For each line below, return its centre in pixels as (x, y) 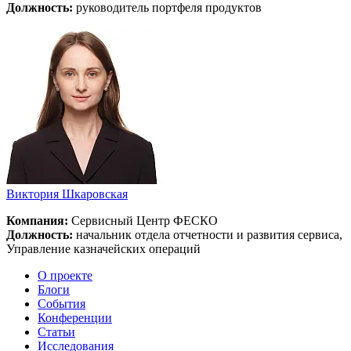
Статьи (56, 331)
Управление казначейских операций (103, 248)
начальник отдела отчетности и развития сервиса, (208, 234)
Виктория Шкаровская (67, 194)
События (62, 303)
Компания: (37, 220)
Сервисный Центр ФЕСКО (143, 220)
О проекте (65, 275)
